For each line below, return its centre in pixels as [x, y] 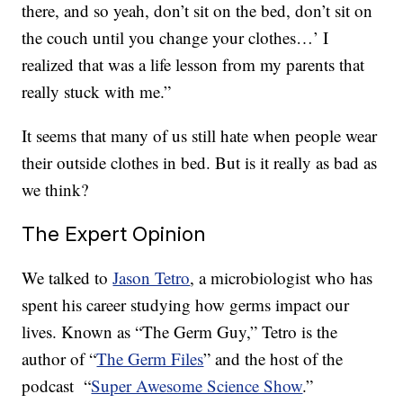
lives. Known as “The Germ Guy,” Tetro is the [180, 332]
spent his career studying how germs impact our [186, 305]
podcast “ [57, 386]
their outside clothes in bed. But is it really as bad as [200, 163]
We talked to [67, 278]
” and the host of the [273, 359]
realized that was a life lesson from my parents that [193, 65]
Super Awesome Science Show [197, 386]
